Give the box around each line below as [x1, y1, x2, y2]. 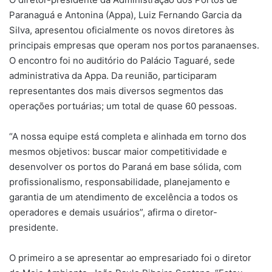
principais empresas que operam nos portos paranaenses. [9, 39, 259, 52]
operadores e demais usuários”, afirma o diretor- [9, 206, 217, 219]
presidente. [9, 222, 58, 234]
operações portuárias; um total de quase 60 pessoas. [9, 100, 237, 112]
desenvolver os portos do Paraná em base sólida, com [9, 161, 242, 173]
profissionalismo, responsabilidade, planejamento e [9, 176, 230, 188]
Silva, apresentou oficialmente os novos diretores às [9, 24, 234, 36]
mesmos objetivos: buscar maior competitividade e [9, 146, 227, 158]
